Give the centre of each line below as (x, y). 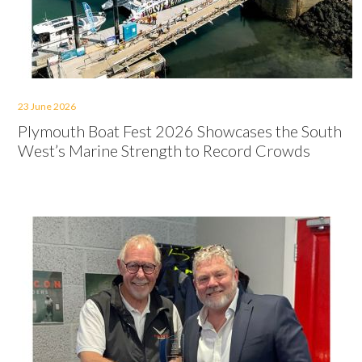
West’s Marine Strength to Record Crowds (164, 150)
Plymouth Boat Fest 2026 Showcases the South (180, 131)
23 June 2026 (47, 106)
